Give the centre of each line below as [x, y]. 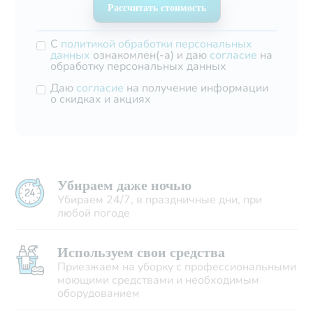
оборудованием [99, 294]
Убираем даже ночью [125, 185]
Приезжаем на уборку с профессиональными [177, 267]
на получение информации [196, 88]
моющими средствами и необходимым [159, 281]
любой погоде [94, 213]
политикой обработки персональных [157, 44]
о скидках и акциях [101, 100]
